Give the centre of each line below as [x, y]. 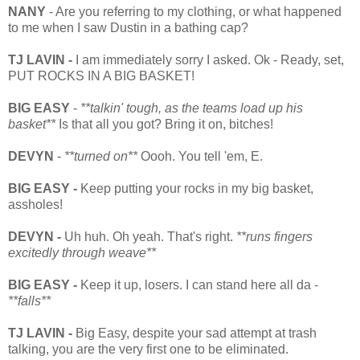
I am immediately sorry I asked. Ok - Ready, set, [208, 59]
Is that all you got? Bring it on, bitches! [164, 124]
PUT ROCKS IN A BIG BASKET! [101, 76]
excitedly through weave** [82, 252]
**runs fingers [274, 236]
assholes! [35, 204]
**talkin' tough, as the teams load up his [192, 108]
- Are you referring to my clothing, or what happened [194, 11]
